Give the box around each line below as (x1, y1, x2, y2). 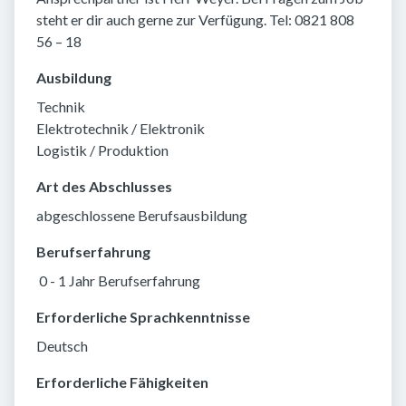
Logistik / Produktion (36, 141, 169, 159)
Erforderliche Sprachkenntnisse (36, 308, 250, 326)
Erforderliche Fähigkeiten (36, 373, 208, 391)
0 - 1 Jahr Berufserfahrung (36, 272, 200, 290)
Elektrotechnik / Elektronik (36, 120, 205, 138)
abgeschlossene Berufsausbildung (36, 207, 247, 225)
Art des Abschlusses (36, 178, 172, 196)
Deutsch (36, 337, 88, 355)
